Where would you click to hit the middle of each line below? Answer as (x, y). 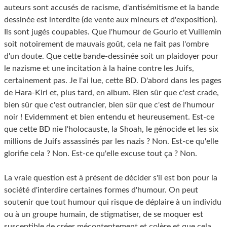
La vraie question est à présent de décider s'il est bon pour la (111, 178)
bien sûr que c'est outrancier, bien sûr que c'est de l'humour (109, 105)
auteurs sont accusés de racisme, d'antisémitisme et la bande (111, 8)
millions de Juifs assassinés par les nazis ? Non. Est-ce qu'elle (111, 142)
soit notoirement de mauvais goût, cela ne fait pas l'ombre (106, 44)
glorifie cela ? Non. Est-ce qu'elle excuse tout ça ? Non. (101, 154)
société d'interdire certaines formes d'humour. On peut (101, 190)
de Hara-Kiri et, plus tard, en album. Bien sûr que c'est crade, (111, 93)
